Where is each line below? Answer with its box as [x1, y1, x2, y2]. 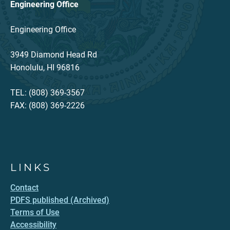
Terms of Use [10, 207, 60, 218]
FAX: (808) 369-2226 [10, 101, 85, 111]
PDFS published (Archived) [10, 195, 109, 205]
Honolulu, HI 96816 [10, 63, 80, 73]
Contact [10, 183, 39, 193]
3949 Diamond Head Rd [10, 50, 97, 60]
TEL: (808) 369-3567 [10, 88, 85, 98]
